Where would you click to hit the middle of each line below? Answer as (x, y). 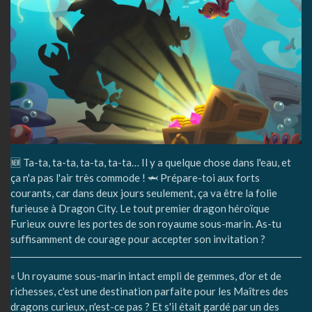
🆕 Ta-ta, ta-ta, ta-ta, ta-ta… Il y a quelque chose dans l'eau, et (151, 162)
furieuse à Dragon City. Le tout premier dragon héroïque (140, 208)
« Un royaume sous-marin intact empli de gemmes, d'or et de (146, 275)
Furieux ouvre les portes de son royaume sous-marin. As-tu (146, 223)
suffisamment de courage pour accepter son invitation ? (138, 239)
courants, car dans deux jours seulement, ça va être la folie (144, 193)
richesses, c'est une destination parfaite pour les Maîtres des (149, 291)
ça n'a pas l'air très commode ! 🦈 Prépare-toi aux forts (135, 177)
